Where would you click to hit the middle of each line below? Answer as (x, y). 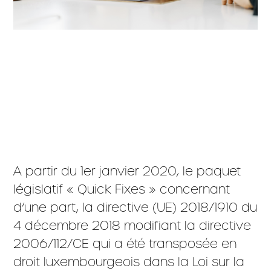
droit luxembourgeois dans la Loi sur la (129, 262)
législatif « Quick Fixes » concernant (122, 189)
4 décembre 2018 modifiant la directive (132, 225)
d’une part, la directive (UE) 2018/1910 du (135, 207)
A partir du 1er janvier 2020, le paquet (127, 171)
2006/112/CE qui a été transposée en (125, 243)
